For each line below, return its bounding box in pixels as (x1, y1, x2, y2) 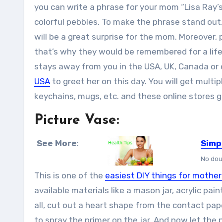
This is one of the (34, 170, 105, 180)
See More (37, 138, 77, 148)
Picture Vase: (34, 113, 119, 127)
